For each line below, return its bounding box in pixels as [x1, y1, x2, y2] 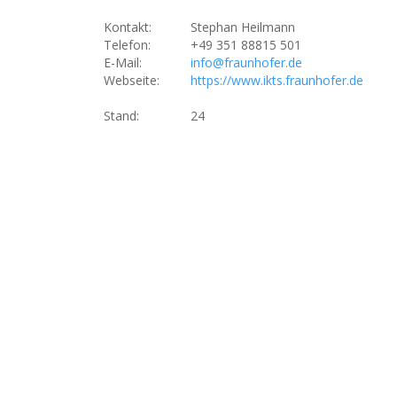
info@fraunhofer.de [190, 54, 302, 71]
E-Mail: [104, 54, 142, 71]
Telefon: [104, 36, 151, 53]
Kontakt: [104, 19, 152, 35]
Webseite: [104, 72, 160, 89]
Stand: [104, 107, 139, 124]
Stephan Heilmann [190, 19, 295, 35]
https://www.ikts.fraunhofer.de [190, 72, 363, 89]
